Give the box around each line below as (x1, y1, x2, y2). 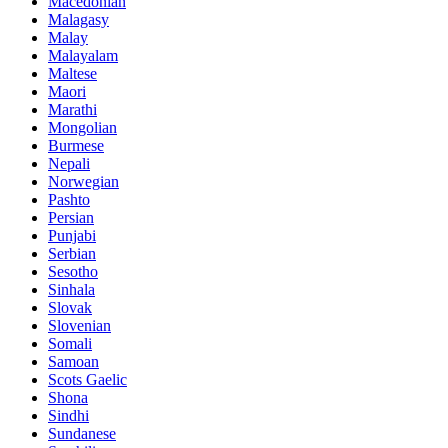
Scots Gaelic (48, 371, 127, 389)
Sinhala (48, 281, 95, 299)
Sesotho (48, 263, 98, 281)
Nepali (48, 155, 90, 173)
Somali (48, 335, 92, 353)
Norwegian (48, 173, 119, 191)
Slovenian (48, 317, 111, 335)
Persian (48, 209, 94, 227)
